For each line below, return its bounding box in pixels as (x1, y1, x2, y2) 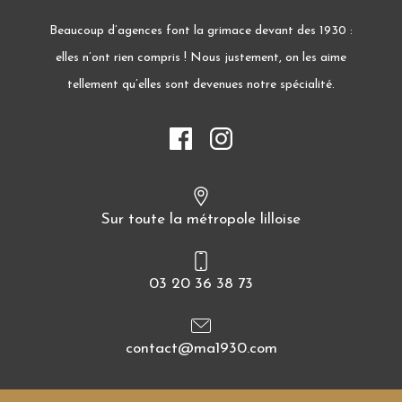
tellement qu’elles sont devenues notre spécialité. (67, 78, 335, 92)
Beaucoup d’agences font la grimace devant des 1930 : (49, 24, 353, 39)
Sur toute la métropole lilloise (101, 212, 301, 228)
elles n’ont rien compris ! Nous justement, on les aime (56, 51, 346, 66)
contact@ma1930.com (125, 341, 277, 357)
